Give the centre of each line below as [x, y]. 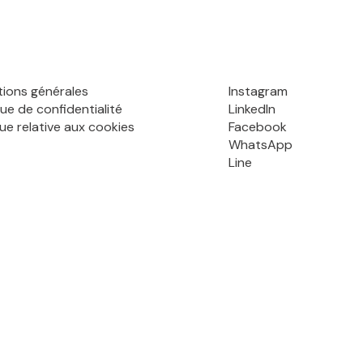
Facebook [258, 127]
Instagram [258, 91]
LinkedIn [252, 109]
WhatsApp [261, 145]
